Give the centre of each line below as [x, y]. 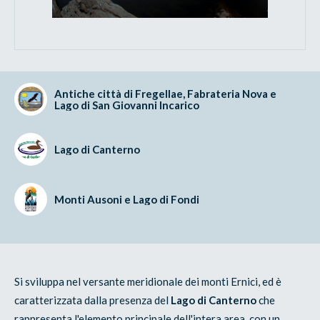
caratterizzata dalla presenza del [93, 300]
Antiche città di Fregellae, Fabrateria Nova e [166, 93]
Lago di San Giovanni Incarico [127, 105]
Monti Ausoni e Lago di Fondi [127, 199]
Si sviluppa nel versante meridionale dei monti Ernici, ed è [148, 281]
